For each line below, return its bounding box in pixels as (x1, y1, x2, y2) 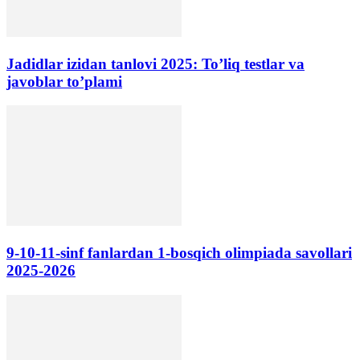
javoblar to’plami (6, 72, 122, 90)
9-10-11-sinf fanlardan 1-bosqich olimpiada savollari (6, 244, 352, 262)
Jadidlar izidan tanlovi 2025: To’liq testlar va (6, 55, 305, 72)
